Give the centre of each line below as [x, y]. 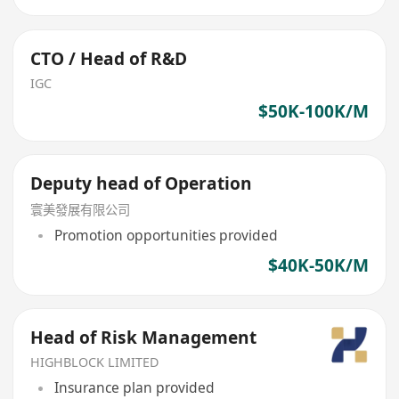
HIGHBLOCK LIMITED [95, 362]
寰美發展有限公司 [81, 209]
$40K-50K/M [318, 266]
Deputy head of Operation [142, 183]
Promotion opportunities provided [166, 236]
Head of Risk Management [144, 338]
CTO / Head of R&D [109, 58]
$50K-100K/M [313, 112]
